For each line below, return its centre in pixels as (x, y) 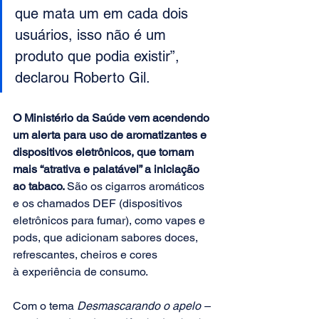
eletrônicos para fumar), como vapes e (110, 221)
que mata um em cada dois (104, 14)
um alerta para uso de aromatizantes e (111, 135)
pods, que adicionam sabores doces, (107, 238)
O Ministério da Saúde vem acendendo (113, 118)
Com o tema (45, 306)
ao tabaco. (40, 187)
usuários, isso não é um (93, 35)
